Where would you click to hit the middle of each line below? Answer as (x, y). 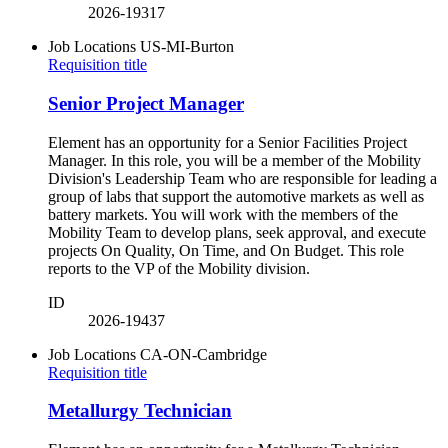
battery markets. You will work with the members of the (223, 214)
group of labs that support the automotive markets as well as (236, 196)
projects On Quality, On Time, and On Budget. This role (226, 250)
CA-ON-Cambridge (203, 354)
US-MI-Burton (187, 47)
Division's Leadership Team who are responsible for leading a (242, 178)
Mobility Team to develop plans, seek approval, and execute (237, 232)
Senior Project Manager (146, 103)
